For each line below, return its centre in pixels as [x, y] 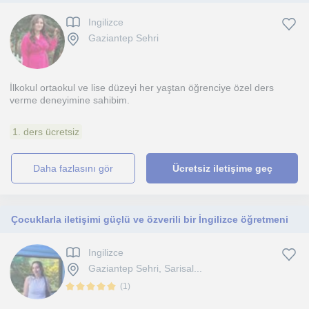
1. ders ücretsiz [46, 132]
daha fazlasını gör [77, 168]
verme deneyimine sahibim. [70, 100]
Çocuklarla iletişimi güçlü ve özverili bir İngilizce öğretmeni [150, 219]
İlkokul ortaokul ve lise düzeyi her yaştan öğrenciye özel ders [142, 88]
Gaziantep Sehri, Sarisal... [145, 269]
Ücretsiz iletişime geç [222, 168]
